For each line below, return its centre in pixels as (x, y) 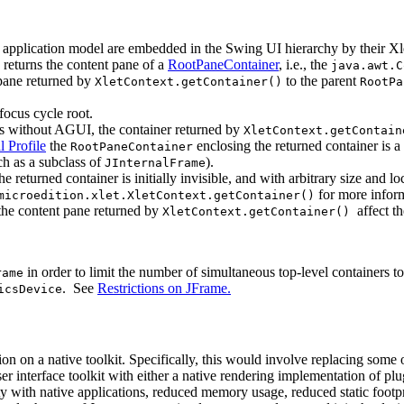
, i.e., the (305, 64)
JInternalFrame (155, 162)
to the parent (321, 80)
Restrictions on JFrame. (164, 288)
